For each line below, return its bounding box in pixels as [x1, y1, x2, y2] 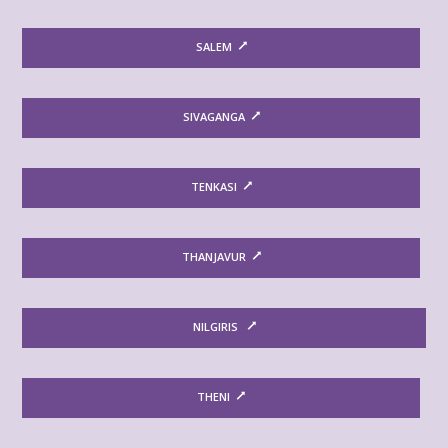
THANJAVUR [181, 249, 246, 264]
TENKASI [190, 179, 237, 194]
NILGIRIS [193, 319, 241, 334]
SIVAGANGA [182, 109, 245, 124]
